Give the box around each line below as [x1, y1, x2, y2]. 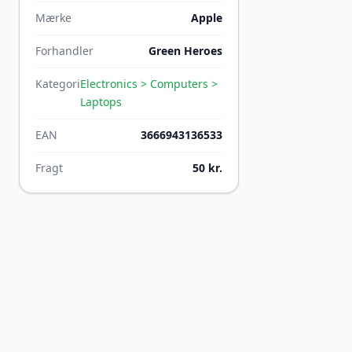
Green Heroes [148, 43, 222, 58]
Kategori [35, 76, 80, 91]
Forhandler [35, 43, 93, 58]
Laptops [80, 94, 122, 109]
